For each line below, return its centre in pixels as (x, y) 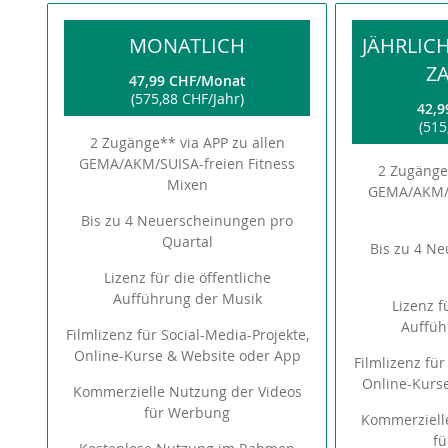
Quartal (187, 241)
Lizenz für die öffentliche (187, 277)
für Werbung (187, 412)
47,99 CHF (162, 80)
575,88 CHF (171, 98)
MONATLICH (187, 45)
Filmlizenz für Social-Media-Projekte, (187, 334)
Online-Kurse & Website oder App (187, 355)
